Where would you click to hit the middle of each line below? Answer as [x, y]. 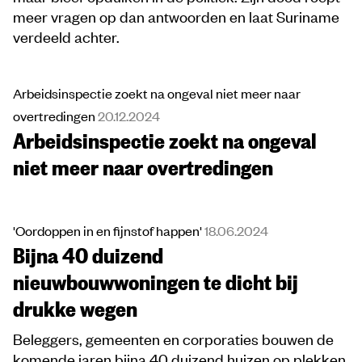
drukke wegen [75, 308]
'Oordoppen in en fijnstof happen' [109, 231]
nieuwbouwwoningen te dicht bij [156, 282]
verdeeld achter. [66, 36]
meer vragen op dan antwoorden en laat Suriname [176, 16]
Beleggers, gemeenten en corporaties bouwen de [173, 339]
